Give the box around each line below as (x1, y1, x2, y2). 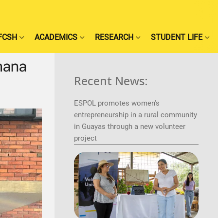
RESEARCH (95, 33, 133, 42)
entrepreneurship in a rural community (74, 110, 197, 119)
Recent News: (74, 73, 148, 89)
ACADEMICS (35, 33, 77, 42)
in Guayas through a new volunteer (74, 122, 185, 131)
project (74, 134, 97, 143)
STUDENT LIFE (151, 33, 202, 42)
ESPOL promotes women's (74, 99, 160, 108)
